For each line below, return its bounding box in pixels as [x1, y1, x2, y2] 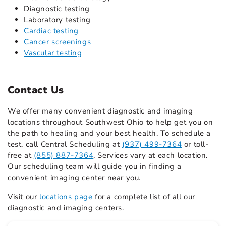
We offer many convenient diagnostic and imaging [8, 106, 193, 117]
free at [8, 150, 34, 161]
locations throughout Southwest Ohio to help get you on [8, 117, 213, 128]
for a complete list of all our [92, 192, 196, 202]
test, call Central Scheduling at [8, 139, 122, 150]
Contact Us [8, 83, 64, 97]
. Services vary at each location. [93, 150, 208, 161]
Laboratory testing [24, 15, 91, 25]
